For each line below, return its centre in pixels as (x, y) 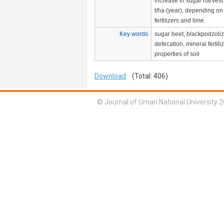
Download (110, 76)
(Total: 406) (147, 76)
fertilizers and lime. (180, 20)
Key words (134, 34)
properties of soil (177, 54)
